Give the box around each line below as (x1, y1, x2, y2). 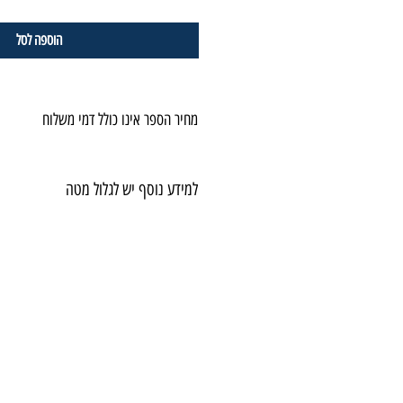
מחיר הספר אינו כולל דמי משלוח (42, 110, 198, 130)
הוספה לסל (16, 31, 62, 49)
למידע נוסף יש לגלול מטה (66, 179, 198, 201)
